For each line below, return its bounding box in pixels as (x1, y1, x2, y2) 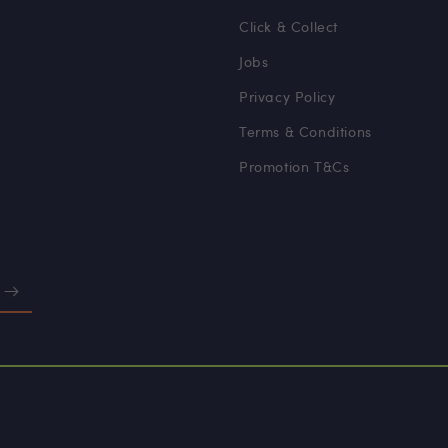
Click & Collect (239, 17, 338, 36)
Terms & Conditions (239, 122, 372, 141)
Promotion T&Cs (239, 157, 350, 176)
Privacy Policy (239, 87, 336, 106)
